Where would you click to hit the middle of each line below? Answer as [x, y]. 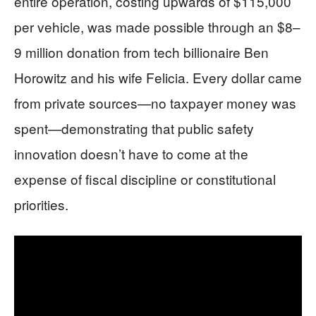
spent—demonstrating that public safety [134, 128]
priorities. [41, 205]
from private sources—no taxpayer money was [155, 103]
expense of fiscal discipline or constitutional [145, 179]
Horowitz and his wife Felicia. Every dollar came [158, 78]
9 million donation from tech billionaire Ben [141, 52]
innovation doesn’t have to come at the [131, 154]
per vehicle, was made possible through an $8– [157, 27]
